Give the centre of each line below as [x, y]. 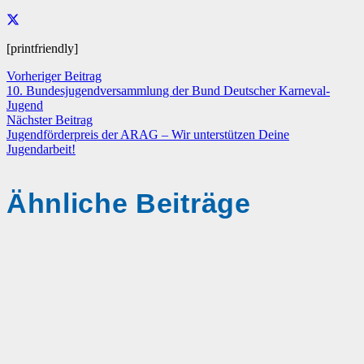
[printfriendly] [42, 48]
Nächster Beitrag [50, 119]
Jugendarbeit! [41, 149]
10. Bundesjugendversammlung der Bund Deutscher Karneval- [168, 90]
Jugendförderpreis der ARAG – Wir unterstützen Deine [148, 134]
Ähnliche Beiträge [129, 203]
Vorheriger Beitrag [54, 76]
